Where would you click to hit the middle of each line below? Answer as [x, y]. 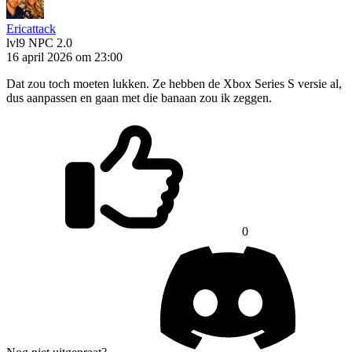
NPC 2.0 [50, 42]
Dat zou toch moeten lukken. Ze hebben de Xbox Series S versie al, [174, 83]
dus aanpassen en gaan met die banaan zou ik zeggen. [139, 97]
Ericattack [31, 28]
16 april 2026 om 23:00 [64, 57]
